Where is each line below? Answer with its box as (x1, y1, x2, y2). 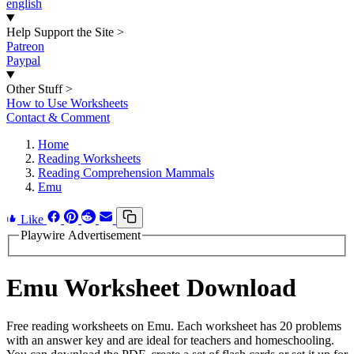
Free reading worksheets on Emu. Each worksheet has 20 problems (6, 319, 341, 333)
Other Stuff (6, 82, 62, 96)
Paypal (6, 54, 40, 67)
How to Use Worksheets (6, 96, 128, 110)
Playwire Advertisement (21, 228, 141, 242)
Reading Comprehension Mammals (38, 166, 214, 179)
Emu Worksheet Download (6, 273, 296, 303)
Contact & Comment (6, 111, 110, 124)
